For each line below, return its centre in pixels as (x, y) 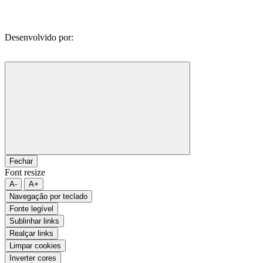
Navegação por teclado (48, 196)
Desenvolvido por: (39, 37)
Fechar (21, 161)
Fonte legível (31, 209)
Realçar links (31, 233)
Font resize (25, 172)
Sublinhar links (34, 221)
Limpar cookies (35, 246)
